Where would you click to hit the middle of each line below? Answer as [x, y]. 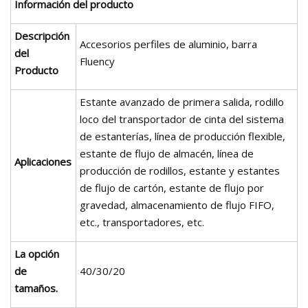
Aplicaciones [43, 161]
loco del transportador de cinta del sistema [182, 119]
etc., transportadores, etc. [142, 222]
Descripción [42, 35]
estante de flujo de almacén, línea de [167, 153]
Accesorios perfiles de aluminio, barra [168, 44]
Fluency [97, 61]
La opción [37, 253]
